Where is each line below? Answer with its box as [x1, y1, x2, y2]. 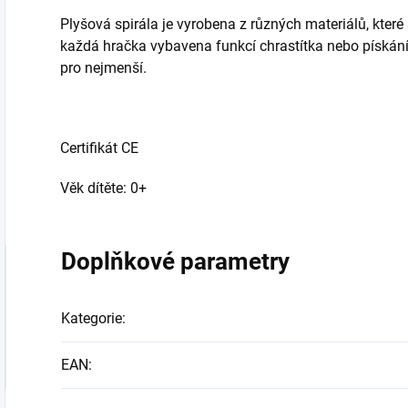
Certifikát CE [60, 139, 138, 157]
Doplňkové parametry [61, 248, 290, 275]
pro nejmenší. [60, 59, 147, 76]
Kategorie [61, 310, 122, 327]
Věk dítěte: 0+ [60, 179, 147, 197]
